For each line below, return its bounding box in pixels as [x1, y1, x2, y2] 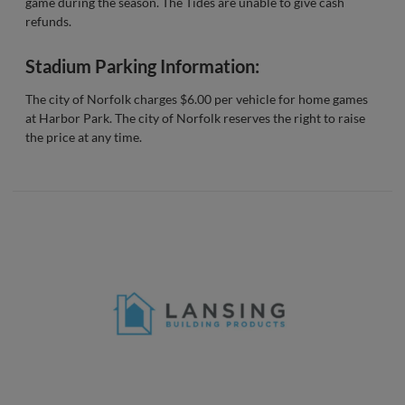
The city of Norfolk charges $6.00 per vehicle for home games [25, 91, 368, 107]
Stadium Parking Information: [25, 55, 259, 77]
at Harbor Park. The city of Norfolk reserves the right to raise [25, 110, 365, 126]
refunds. [25, 14, 71, 29]
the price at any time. [25, 129, 142, 145]
